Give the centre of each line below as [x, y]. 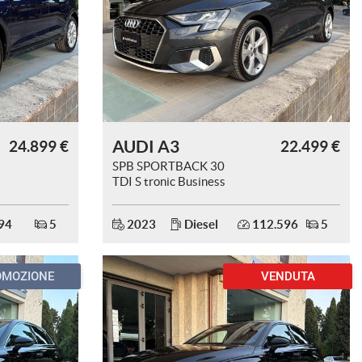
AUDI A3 [146, 146]
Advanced [139, 197]
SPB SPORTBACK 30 [168, 166]
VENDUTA [288, 276]
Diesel [200, 224]
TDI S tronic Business [169, 181]
